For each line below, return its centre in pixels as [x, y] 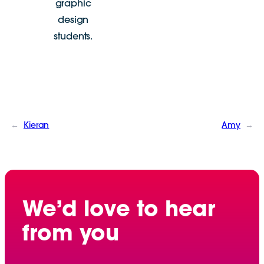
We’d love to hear [119, 212]
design [73, 21]
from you [71, 236]
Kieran [36, 126]
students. [73, 37]
